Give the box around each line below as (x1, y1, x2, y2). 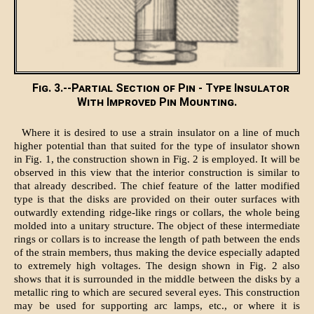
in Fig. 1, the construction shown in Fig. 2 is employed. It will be (14, 153, 300, 165)
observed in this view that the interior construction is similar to (14, 167, 300, 179)
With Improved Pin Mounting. (77, 95, 237, 109)
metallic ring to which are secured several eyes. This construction (14, 287, 300, 299)
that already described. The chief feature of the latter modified (14, 180, 300, 192)
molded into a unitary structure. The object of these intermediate (14, 220, 300, 232)
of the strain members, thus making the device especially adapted (14, 247, 300, 259)
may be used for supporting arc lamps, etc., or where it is (14, 300, 300, 312)
